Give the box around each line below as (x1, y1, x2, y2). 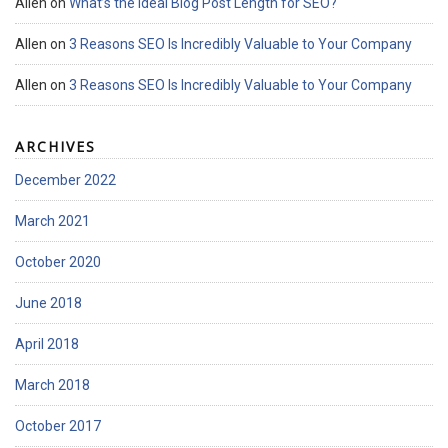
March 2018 (15, 377, 90, 394)
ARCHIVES (15, 137, 96, 157)
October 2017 (15, 418, 101, 435)
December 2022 (15, 172, 116, 189)
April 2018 (15, 336, 79, 353)
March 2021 (15, 213, 90, 230)
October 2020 (15, 254, 101, 271)
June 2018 (15, 295, 82, 312)
